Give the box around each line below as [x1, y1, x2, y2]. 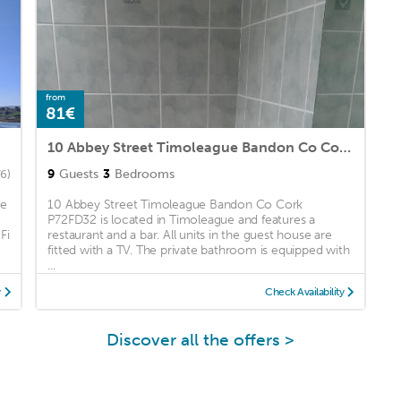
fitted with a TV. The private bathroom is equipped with [47, 243, 350, 259]
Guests [59, 166, 99, 183]
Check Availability [265, 286, 345, 299]
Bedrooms [115, 166, 175, 183]
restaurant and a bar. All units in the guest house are [47, 227, 332, 243]
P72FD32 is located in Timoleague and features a [47, 212, 315, 228]
